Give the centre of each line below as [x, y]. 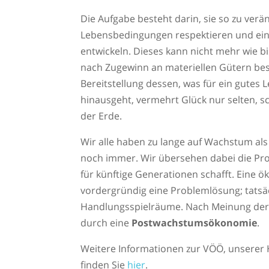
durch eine [106, 223]
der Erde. [101, 116]
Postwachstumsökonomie [195, 223]
